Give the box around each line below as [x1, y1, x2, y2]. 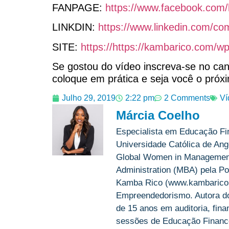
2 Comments [164, 94, 210, 103]
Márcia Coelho [116, 108, 200, 123]
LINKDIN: [52, 21, 98, 33]
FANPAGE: [52, 2, 105, 13]
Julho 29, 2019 [62, 94, 116, 103]
